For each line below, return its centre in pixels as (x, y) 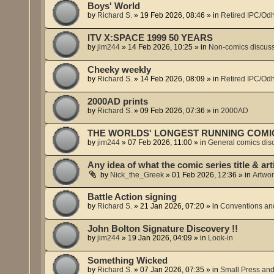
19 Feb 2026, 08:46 (173, 15)
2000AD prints (118, 101)
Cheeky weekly (120, 69)
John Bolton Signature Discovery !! (163, 228)
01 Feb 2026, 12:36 (205, 175)
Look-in (221, 238)
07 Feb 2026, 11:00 (160, 142)
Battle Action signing (132, 197)
